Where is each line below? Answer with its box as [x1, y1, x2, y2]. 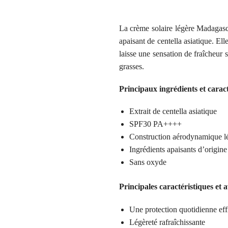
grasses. [119, 62, 144, 71]
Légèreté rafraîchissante [129, 217, 205, 226]
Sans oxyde [129, 158, 166, 167]
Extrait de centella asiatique [129, 107, 217, 116]
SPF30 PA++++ [129, 120, 182, 129]
